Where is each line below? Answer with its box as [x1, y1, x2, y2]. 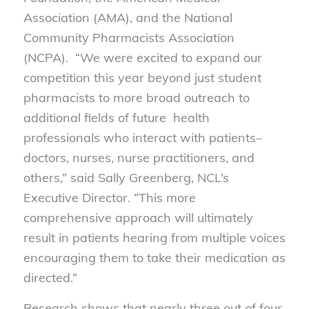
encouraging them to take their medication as [23, 250, 286, 266]
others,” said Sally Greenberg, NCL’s [23, 170, 229, 186]
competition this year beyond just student [23, 70, 261, 86]
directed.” [23, 270, 77, 286]
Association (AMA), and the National [23, 10, 232, 26]
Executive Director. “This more [23, 190, 196, 206]
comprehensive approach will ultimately [23, 210, 253, 226]
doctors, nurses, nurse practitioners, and [23, 150, 255, 166]
